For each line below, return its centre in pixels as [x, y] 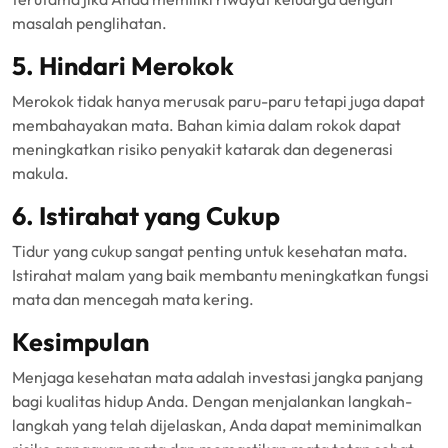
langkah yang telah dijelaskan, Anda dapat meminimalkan [217, 425]
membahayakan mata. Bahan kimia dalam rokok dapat [206, 125]
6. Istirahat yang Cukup [146, 216]
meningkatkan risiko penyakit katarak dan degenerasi [202, 149]
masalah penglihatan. [89, 23]
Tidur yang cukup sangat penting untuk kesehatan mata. [210, 251]
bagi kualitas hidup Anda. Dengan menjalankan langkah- [212, 401]
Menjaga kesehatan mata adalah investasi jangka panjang [217, 377]
